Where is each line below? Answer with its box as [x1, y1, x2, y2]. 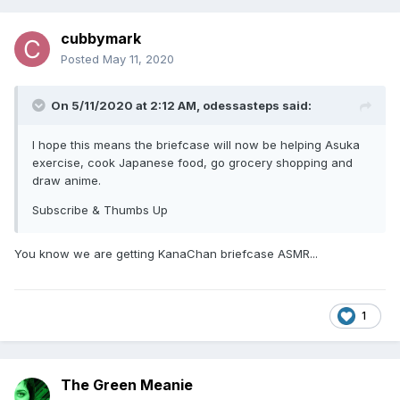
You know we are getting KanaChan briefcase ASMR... [14, 246, 318, 262]
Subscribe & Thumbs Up [32, 203, 168, 218]
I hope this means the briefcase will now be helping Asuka [32, 137, 360, 153]
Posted [61, 52, 103, 67]
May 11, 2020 [103, 52, 174, 67]
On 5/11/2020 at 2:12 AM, [51, 98, 203, 113]
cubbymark [61, 29, 141, 48]
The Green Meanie [61, 376, 193, 395]
